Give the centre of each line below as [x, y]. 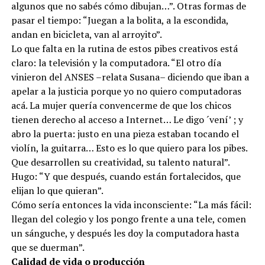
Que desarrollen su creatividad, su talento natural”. [120, 169]
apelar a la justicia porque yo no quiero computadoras [126, 98]
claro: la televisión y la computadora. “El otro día [116, 69]
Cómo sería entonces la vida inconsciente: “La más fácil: [131, 211]
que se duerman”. [48, 254]
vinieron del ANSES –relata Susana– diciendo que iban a [130, 83]
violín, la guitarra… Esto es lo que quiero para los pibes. [129, 154]
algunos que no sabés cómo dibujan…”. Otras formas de [128, 12]
